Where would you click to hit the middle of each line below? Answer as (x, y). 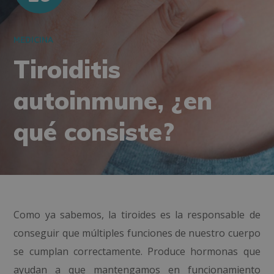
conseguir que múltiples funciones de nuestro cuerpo (137, 233)
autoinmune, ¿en (113, 100)
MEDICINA (34, 40)
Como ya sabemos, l (62, 215)
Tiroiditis (67, 69)
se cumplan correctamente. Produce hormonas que (137, 251)
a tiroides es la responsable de (186, 215)
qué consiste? (94, 131)
